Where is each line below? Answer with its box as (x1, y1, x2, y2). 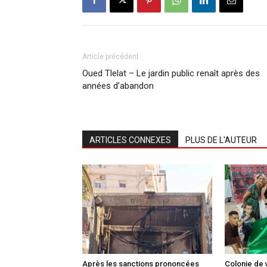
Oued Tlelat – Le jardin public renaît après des (82, 67, 260, 79)
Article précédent (82, 52, 139, 61)
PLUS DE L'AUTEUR (185, 135, 257, 145)
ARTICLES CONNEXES (89, 135, 171, 145)
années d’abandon (82, 80, 156, 91)
